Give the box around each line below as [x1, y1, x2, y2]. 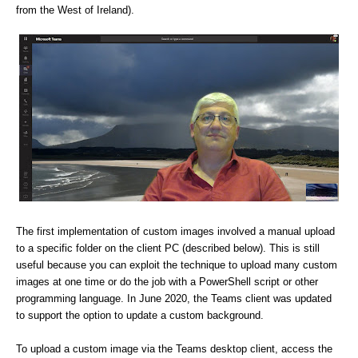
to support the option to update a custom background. [16, 309, 264, 321]
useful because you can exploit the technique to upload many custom [16, 259, 337, 271]
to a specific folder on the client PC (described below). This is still [16, 242, 320, 254]
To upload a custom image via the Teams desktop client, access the [16, 343, 332, 355]
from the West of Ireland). [16, 4, 137, 16]
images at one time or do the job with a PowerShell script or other [16, 276, 318, 288]
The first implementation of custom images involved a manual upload [16, 225, 335, 237]
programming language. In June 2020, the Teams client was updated [16, 292, 332, 304]
